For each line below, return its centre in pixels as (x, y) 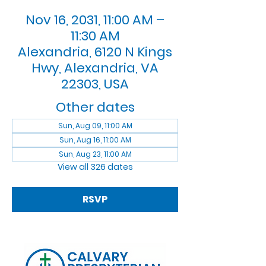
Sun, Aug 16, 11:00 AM (95, 140)
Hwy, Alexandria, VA (95, 68)
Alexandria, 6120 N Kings (95, 52)
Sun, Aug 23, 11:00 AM (95, 154)
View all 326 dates (95, 167)
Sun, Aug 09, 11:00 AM (95, 126)
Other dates (95, 107)
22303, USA (95, 84)
